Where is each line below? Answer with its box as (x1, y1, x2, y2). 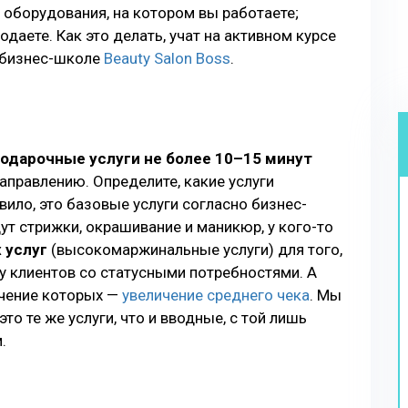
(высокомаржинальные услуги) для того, (47, 240, 342, 259)
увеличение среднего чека (122, 286, 310, 304)
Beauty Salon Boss (104, 49, 230, 67)
